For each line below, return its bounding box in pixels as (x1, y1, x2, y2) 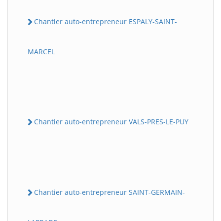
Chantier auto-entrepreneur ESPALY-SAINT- (34, 16, 177, 26)
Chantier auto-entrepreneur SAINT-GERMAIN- (34, 187, 185, 197)
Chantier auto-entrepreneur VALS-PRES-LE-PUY (34, 116, 188, 126)
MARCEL (28, 46, 55, 56)
